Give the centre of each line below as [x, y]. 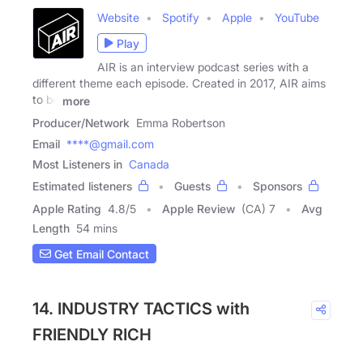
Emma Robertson [181, 123]
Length [51, 228]
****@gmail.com [110, 144]
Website [118, 18]
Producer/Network [81, 123]
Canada [149, 164]
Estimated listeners [82, 186]
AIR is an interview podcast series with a [203, 67]
